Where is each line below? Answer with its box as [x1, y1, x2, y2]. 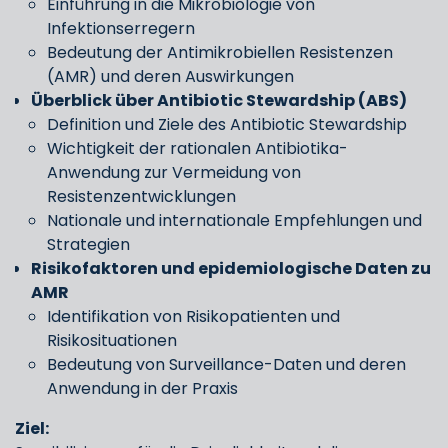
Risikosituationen [47, 329, 177, 352]
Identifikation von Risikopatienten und [47, 305, 340, 328]
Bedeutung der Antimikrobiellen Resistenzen [47, 41, 393, 64]
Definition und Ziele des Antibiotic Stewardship [47, 113, 407, 136]
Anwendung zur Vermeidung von [47, 161, 301, 184]
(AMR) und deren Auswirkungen [47, 65, 294, 88]
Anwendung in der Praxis [47, 377, 238, 400]
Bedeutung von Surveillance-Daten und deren [47, 353, 406, 376]
